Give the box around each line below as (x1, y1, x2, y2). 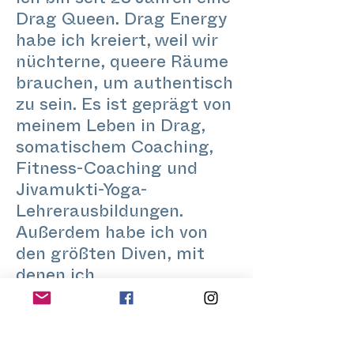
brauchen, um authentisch (16, 81, 233, 90)
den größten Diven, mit (16, 252, 205, 261)
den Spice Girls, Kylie (16, 337, 187, 346)
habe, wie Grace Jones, (16, 316, 204, 325)
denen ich (16, 273, 95, 282)
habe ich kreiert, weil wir (16, 39, 217, 47)
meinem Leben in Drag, (16, 124, 205, 133)
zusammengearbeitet (16, 295, 192, 303)
